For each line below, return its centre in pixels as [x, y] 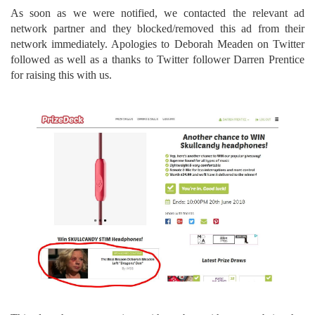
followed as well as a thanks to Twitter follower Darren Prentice [157, 59]
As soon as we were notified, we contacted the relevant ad [157, 13]
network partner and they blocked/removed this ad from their [157, 28]
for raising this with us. [61, 75]
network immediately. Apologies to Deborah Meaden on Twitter [157, 44]
